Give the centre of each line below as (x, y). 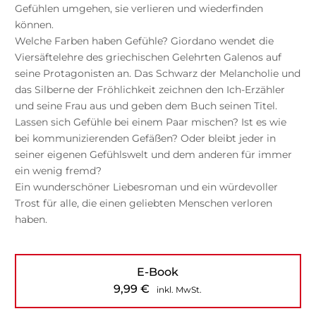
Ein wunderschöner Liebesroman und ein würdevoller (146, 187)
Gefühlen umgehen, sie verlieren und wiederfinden (139, 8)
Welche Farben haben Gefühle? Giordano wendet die (144, 41)
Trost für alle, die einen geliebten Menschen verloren (143, 203)
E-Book (158, 272)
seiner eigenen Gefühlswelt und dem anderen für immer (153, 154)
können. (34, 24)
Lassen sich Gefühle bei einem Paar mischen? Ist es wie (150, 122)
